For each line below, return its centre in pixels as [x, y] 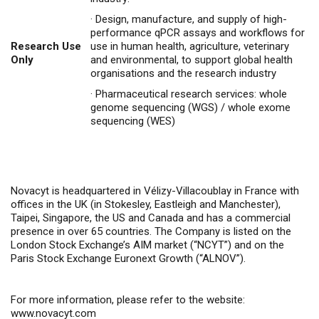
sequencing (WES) [133, 121]
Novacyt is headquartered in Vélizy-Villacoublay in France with [155, 190]
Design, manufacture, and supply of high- [191, 19]
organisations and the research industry [183, 73]
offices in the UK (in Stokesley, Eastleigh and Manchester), [146, 204]
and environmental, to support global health [192, 59]
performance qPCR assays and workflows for [198, 32]
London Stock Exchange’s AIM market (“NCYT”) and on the [147, 245]
